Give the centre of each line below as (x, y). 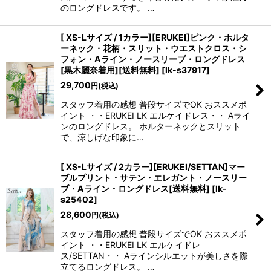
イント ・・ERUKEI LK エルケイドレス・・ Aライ (155, 115)
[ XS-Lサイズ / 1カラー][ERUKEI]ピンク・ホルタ (155, 37)
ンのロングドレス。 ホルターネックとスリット (151, 126)
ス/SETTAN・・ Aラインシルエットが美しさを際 (154, 256)
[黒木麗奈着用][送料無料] (110, 70)
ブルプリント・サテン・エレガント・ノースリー (154, 178)
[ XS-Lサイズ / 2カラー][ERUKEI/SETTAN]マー (153, 167)
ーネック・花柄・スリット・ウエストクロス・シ (154, 48)
